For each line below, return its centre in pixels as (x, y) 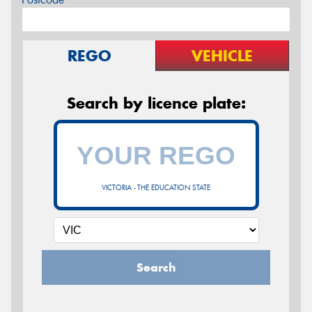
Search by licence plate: (156, 103)
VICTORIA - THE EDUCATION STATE (156, 187)
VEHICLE (222, 55)
